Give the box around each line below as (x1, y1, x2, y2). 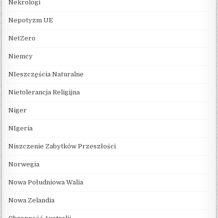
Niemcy (8, 52, 33, 60)
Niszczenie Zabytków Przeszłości (8, 142, 116, 150)
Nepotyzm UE (8, 16, 54, 24)
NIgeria (8, 124, 33, 132)
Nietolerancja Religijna (8, 88, 80, 96)
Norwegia (8, 160, 40, 168)
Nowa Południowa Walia (8, 178, 84, 186)
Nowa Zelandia (8, 196, 55, 204)
